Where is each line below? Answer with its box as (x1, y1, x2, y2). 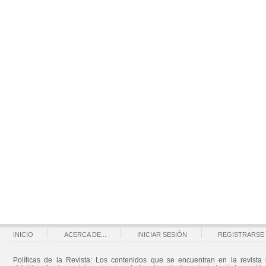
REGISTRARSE (218, 231, 264, 238)
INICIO (13, 231, 33, 238)
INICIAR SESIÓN (137, 231, 187, 238)
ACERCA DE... (64, 231, 106, 238)
